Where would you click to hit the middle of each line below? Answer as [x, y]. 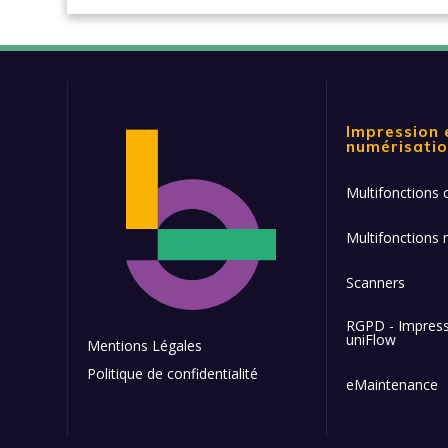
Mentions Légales [145, 345]
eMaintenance [391, 384]
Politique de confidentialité [173, 373]
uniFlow [370, 339]
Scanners [375, 282]
